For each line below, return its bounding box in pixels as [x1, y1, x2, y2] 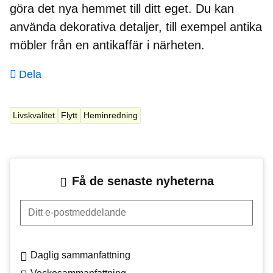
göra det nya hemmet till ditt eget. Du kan [10, 1, 234, 15]
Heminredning [83, 110, 138, 120]
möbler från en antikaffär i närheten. [10, 38, 205, 52]
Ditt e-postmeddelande [19, 200, 118, 211]
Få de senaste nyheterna [71, 174, 214, 188]
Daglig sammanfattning [30, 249, 130, 260]
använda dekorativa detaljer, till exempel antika [10, 19, 262, 34]
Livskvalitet [13, 110, 55, 120]
